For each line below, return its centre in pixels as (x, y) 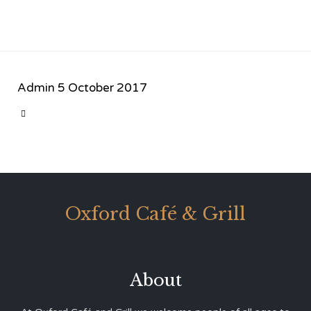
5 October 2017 (102, 87)
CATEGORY (47, 112)
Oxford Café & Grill (155, 214)
